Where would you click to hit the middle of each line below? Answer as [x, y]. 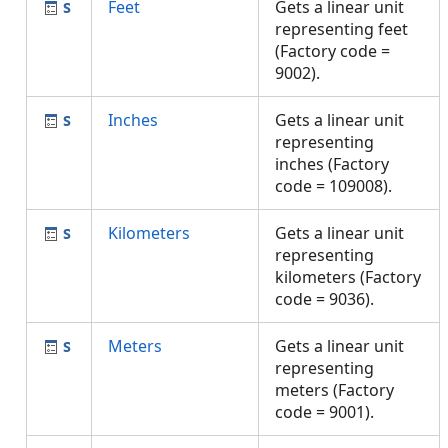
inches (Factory [332, 164]
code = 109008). [337, 186]
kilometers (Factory [348, 277]
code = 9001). [328, 412]
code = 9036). [328, 299]
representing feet [341, 29]
